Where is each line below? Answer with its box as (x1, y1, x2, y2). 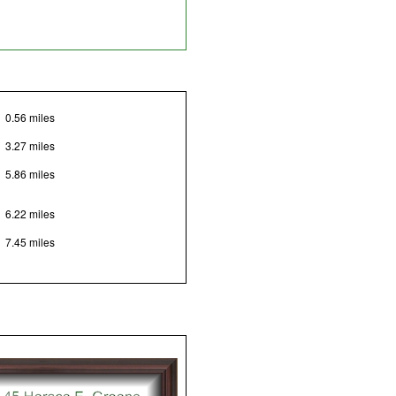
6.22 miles (4, 205, 55, 221)
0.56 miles (4, 109, 55, 125)
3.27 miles (4, 137, 55, 153)
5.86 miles (4, 165, 55, 181)
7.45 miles (4, 233, 55, 249)
